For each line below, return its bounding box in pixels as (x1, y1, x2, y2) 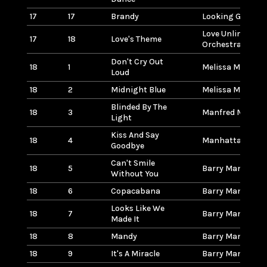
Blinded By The (110, 101, 167, 112)
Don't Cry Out (110, 56, 163, 67)
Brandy (110, 11, 139, 21)
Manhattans (201, 135, 251, 145)
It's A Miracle (110, 248, 160, 259)
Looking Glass (201, 11, 256, 21)
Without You (110, 168, 159, 179)
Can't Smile (110, 157, 155, 168)
